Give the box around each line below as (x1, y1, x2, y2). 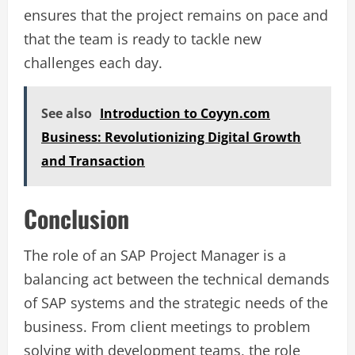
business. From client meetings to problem (24, 317, 311, 337)
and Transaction (41, 152, 145, 170)
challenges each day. (24, 53, 162, 73)
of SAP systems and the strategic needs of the (24, 293, 328, 313)
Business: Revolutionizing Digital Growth (41, 128, 301, 147)
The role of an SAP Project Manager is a (24, 246, 286, 265)
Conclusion (24, 200, 129, 237)
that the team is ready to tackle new (24, 29, 261, 49)
